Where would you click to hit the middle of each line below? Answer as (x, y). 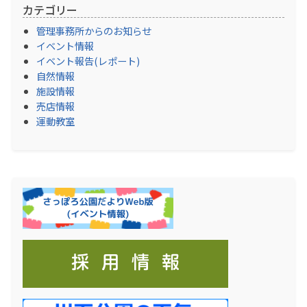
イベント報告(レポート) (88, 60)
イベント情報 (65, 45)
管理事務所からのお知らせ (94, 30)
